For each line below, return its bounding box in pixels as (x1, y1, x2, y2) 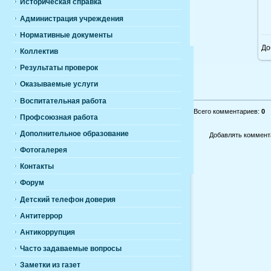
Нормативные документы (20, 30, 113, 39)
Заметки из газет (20, 261, 80, 270)
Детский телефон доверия (20, 195, 116, 204)
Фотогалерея (20, 146, 67, 155)
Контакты (20, 162, 54, 171)
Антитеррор (20, 211, 62, 220)
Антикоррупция (20, 228, 75, 237)
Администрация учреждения (20, 14, 123, 23)
